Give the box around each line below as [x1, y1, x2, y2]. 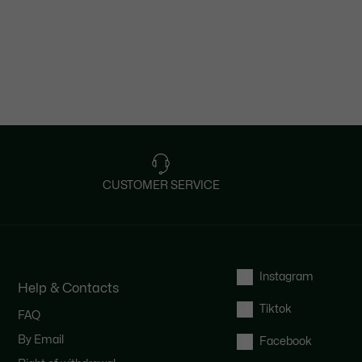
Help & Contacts [17, 281, 119, 295]
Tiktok [259, 303, 292, 314]
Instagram [259, 271, 314, 282]
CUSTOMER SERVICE [102, 179, 220, 191]
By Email [17, 334, 64, 345]
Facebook [259, 335, 312, 347]
